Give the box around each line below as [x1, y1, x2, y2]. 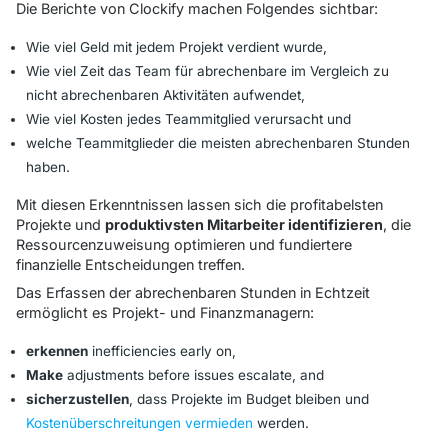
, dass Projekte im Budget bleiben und [129, 391, 369, 408]
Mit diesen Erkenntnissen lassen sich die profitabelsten [16, 196, 383, 214]
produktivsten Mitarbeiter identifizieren [105, 216, 383, 234]
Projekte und [16, 216, 105, 234]
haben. [26, 159, 70, 176]
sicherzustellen [26, 391, 129, 408]
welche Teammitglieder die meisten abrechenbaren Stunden [26, 135, 410, 152]
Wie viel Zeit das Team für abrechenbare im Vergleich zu [26, 63, 389, 80]
